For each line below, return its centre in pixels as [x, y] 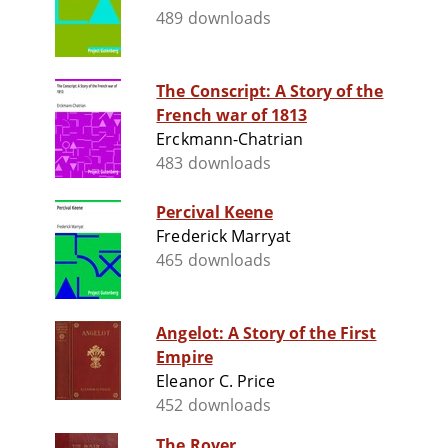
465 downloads [213, 260]
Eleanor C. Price [215, 381]
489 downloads [213, 18]
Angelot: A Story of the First [266, 333]
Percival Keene [214, 212]
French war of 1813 [232, 115]
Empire [184, 357]
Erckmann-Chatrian [230, 139]
